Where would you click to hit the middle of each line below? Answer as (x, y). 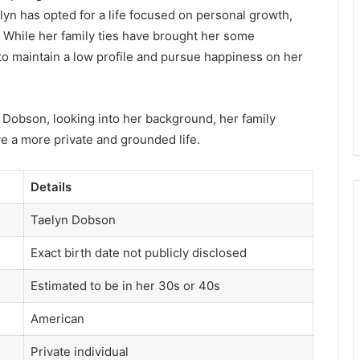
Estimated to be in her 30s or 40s (125, 286)
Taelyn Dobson (73, 220)
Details (51, 187)
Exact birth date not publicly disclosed (138, 253)
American (57, 319)
